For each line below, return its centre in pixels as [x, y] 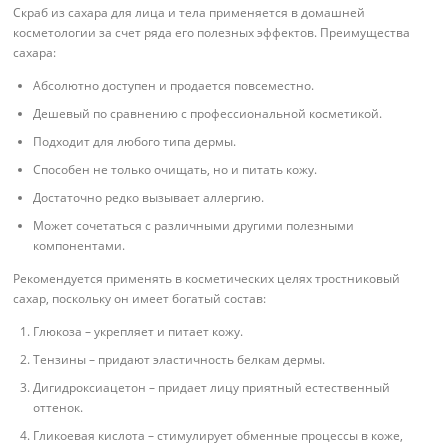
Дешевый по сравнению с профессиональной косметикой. [208, 113]
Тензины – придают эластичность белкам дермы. [179, 360]
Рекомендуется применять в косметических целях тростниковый [207, 279]
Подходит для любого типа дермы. [135, 141]
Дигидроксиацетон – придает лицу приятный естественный [212, 388]
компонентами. [79, 245]
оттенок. [58, 408]
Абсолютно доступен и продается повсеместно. [174, 85]
